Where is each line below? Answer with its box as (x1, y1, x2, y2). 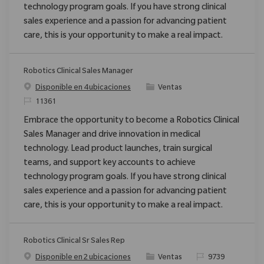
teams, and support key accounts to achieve (24, 159, 196, 169)
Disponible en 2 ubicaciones (35, 254, 131, 263)
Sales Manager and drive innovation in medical (24, 131, 200, 141)
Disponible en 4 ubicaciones (35, 84, 131, 93)
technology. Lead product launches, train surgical (24, 145, 212, 155)
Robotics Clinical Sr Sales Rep (24, 237, 125, 246)
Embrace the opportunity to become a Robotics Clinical (24, 117, 239, 127)
